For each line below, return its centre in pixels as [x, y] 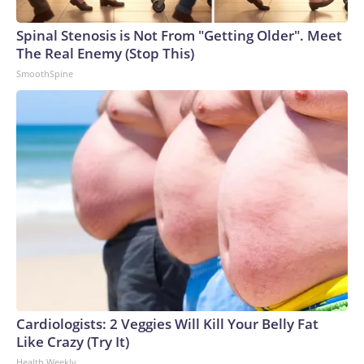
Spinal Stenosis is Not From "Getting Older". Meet [179, 35]
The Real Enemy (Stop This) [105, 53]
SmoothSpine [45, 73]
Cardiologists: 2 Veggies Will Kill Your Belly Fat [167, 323]
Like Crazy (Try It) [73, 341]
